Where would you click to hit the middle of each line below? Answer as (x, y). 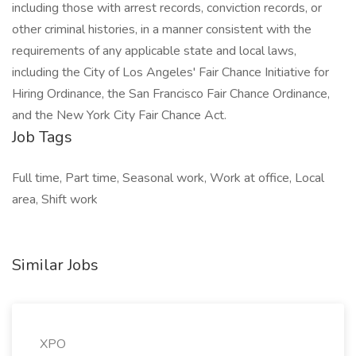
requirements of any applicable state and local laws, (154, 51)
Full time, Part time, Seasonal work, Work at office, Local (168, 178)
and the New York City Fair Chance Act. (119, 115)
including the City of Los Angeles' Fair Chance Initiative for (170, 72)
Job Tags (42, 137)
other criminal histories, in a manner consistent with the (162, 29)
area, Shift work (55, 199)
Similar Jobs (55, 265)
